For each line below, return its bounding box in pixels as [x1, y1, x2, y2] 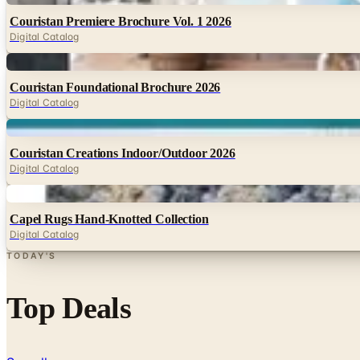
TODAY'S [6, 250, 57, 261]
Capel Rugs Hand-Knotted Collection [10, 211, 209, 226]
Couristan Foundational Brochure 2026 [10, 80, 221, 94]
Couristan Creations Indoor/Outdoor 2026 [10, 145, 235, 160]
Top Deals [6, 290, 131, 325]
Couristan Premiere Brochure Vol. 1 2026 [10, 14, 231, 28]
